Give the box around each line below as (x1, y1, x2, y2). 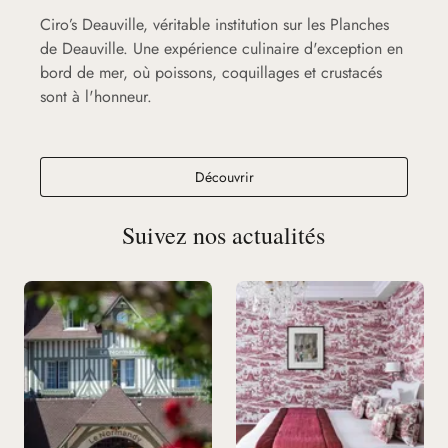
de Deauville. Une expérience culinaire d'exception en (40, 36, 403, 60)
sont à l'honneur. (40, 84, 152, 108)
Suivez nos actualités (122, 218, 326, 251)
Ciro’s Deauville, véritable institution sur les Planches (40, 12, 389, 36)
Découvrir (194, 166, 254, 187)
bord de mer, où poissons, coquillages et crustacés (40, 60, 382, 84)
